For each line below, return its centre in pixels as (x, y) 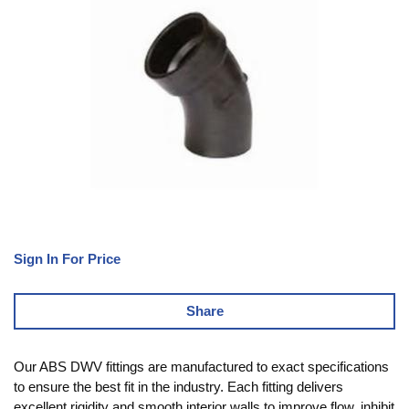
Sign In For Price (67, 258)
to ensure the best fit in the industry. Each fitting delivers (178, 386)
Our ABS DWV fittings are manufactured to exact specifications (201, 366)
